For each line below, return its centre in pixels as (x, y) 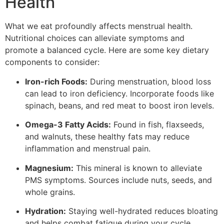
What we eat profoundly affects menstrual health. (99, 26)
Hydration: (45, 211)
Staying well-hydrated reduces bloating (142, 211)
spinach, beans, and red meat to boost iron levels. (119, 105)
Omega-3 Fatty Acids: (68, 125)
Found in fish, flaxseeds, (157, 125)
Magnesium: (49, 168)
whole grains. (50, 192)
